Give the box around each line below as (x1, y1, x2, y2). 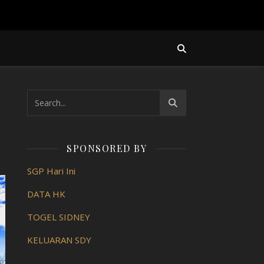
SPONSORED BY (67, 142, 147, 154)
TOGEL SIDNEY (27, 211, 90, 223)
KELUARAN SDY (27, 234, 91, 246)
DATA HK (27, 188, 65, 200)
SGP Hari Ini (27, 165, 75, 177)
